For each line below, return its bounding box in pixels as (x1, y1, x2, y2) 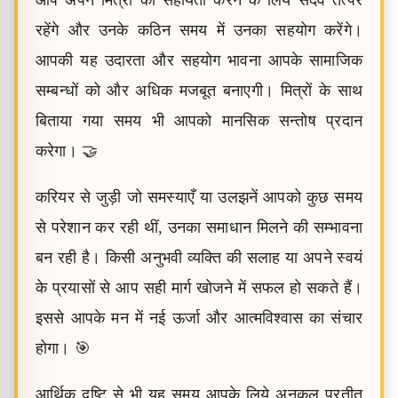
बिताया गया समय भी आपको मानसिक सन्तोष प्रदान (36, 112, 362, 130)
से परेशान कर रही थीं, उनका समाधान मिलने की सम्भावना (36, 219, 362, 236)
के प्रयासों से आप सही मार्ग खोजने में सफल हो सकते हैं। (36, 279, 362, 297)
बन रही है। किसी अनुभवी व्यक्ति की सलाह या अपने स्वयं (36, 249, 362, 267)
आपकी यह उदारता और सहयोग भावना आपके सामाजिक (36, 52, 362, 69)
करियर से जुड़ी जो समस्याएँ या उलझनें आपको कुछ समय (36, 188, 362, 206)
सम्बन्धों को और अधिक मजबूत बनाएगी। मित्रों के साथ (36, 82, 362, 99)
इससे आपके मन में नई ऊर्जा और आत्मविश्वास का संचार (36, 309, 362, 327)
